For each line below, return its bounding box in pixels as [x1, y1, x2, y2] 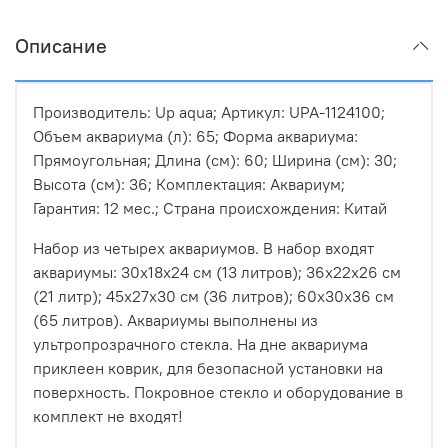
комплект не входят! [33, 406, 183, 427]
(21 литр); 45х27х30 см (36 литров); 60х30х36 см [33, 286, 394, 307]
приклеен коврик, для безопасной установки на [33, 358, 383, 379]
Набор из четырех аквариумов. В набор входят [33, 238, 374, 259]
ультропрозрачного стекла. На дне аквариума [33, 334, 368, 355]
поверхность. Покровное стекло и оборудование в [33, 382, 403, 403]
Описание [15, 33, 107, 59]
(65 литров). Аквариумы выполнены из [33, 310, 318, 331]
